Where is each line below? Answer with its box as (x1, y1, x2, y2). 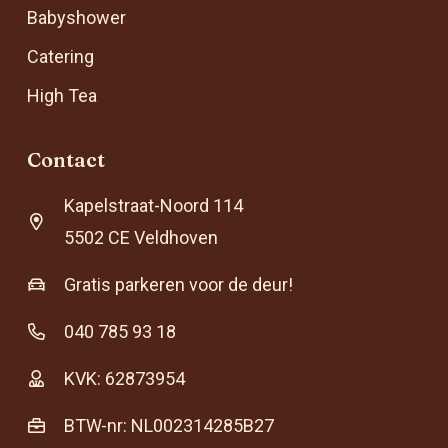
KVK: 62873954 (64, 367, 186, 389)
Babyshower (27, 6, 126, 28)
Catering (27, 45, 94, 67)
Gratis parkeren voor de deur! (64, 273, 294, 295)
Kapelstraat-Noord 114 (64, 194, 244, 216)
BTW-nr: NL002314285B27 (64, 414, 275, 436)
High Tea (27, 84, 97, 106)
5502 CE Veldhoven (64, 226, 219, 248)
